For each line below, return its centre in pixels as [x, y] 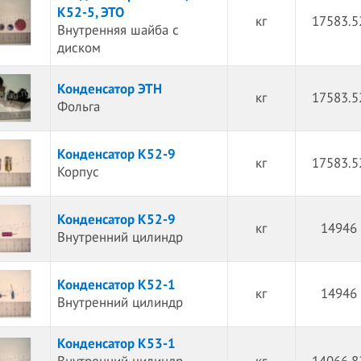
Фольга [78, 107]
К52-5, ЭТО [90, 13]
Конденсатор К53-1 [116, 344]
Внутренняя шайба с [118, 31]
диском [79, 48]
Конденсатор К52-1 [116, 285]
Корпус [78, 172]
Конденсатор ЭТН [109, 89]
